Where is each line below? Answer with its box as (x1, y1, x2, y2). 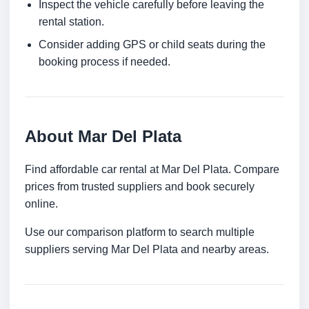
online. (25, 198, 58, 210)
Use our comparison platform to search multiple (25, 226, 255, 239)
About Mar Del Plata (25, 127, 181, 146)
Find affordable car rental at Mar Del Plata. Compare (25, 163, 279, 176)
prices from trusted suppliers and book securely (25, 181, 255, 193)
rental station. (39, 16, 104, 28)
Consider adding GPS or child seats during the (39, 39, 266, 51)
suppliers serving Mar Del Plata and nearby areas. (25, 243, 269, 256)
